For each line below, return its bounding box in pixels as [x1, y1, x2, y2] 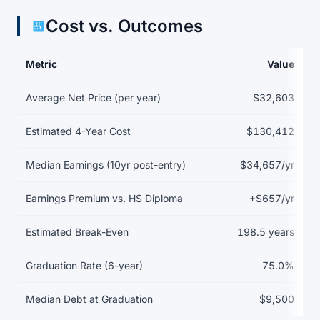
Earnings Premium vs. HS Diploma [26, 192, 183, 204]
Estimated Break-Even [26, 226, 129, 238]
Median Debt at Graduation [26, 293, 153, 305]
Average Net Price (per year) [26, 91, 161, 104]
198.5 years [237, 226, 294, 238]
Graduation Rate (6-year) [26, 259, 143, 271]
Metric [26, 58, 57, 70]
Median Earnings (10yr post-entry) [26, 159, 186, 171]
